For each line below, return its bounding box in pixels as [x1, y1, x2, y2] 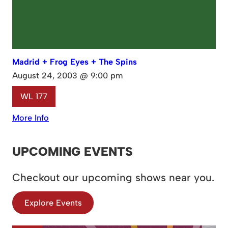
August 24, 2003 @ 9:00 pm [12, 71, 123, 81]
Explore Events [24, 198, 82, 208]
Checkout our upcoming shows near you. [12, 171, 214, 184]
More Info [12, 112, 49, 123]
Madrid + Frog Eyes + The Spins [12, 57, 137, 67]
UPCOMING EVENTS [12, 144, 133, 159]
